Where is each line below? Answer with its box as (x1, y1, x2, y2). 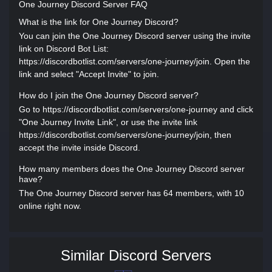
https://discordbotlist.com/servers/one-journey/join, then (19, 130, 231, 140)
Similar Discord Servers (61, 247, 211, 263)
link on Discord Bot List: (19, 44, 109, 53)
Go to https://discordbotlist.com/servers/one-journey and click (19, 104, 253, 114)
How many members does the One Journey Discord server (19, 164, 245, 174)
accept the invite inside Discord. (19, 143, 140, 152)
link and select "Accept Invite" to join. (19, 69, 159, 79)
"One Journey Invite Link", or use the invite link (19, 117, 197, 127)
